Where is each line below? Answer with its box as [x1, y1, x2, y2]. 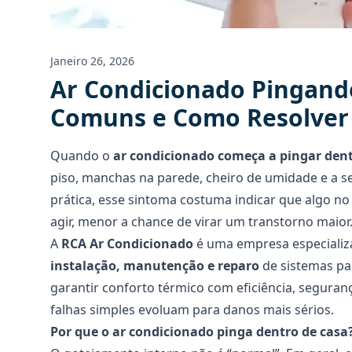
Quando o [50, 147, 113, 164]
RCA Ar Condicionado [61, 235, 193, 252]
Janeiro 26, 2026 [50, 53, 134, 68]
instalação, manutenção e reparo [50, 257, 259, 274]
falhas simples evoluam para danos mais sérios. [50, 301, 334, 318]
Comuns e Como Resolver [50, 101, 349, 134]
